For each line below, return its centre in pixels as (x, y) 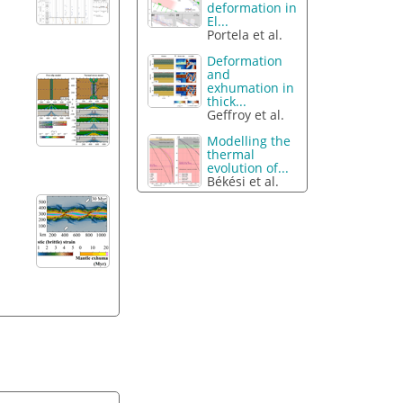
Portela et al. (245, 35)
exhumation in (251, 87)
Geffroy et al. (246, 114)
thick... (227, 101)
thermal (231, 154)
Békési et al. (243, 181)
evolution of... (248, 167)
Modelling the (249, 140)
